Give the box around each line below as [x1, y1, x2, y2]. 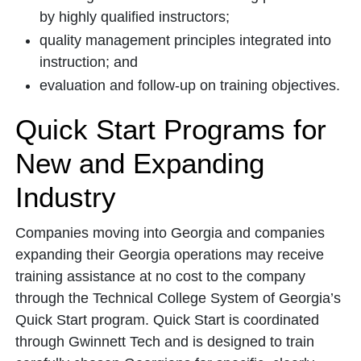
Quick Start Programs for [15, 114, 326, 145]
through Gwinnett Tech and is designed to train [15, 334, 314, 350]
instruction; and [39, 54, 138, 70]
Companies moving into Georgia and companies [15, 225, 325, 241]
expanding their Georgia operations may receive [15, 247, 324, 263]
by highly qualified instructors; [39, 9, 230, 25]
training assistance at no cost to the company [15, 268, 305, 284]
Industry [15, 181, 116, 213]
